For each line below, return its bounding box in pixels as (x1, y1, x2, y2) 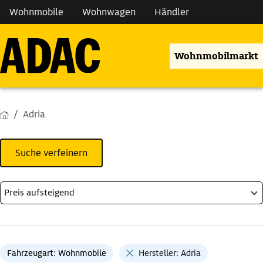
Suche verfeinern (15, 147, 87, 160)
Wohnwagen (82, 6, 136, 18)
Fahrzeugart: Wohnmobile (7, 248, 106, 259)
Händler (154, 6, 189, 18)
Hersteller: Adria (139, 248, 201, 259)
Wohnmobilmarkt (174, 49, 258, 62)
